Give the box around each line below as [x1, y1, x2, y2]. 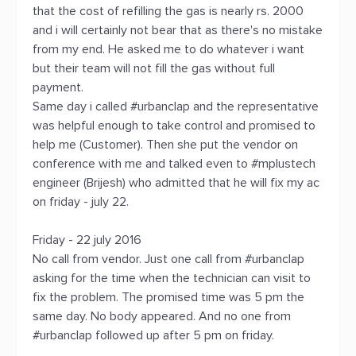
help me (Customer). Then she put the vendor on [33, 137, 298, 153]
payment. [33, 79, 83, 95]
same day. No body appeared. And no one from [33, 308, 291, 324]
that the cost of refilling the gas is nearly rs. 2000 [33, 3, 304, 19]
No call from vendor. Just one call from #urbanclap [33, 251, 304, 267]
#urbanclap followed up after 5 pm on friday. [33, 327, 274, 343]
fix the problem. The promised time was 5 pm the [33, 289, 304, 305]
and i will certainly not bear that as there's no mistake [33, 22, 323, 38]
